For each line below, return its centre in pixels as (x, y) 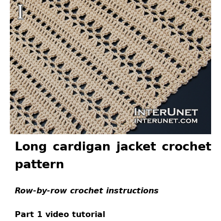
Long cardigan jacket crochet (113, 147)
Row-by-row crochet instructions (87, 191)
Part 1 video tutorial (60, 214)
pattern (39, 164)
